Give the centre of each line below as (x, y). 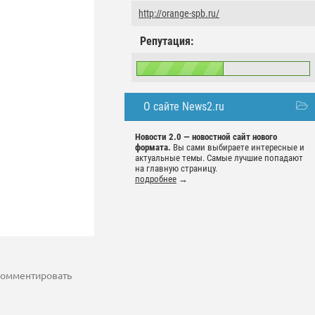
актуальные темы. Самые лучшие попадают (219, 158)
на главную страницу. (176, 168)
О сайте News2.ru (184, 107)
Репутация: (167, 41)
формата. (153, 147)
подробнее (156, 179)
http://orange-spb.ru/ (179, 13)
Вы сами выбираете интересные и (238, 147)
